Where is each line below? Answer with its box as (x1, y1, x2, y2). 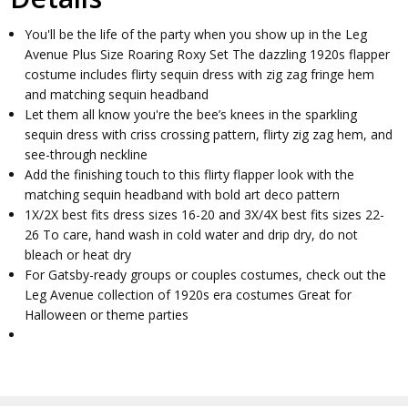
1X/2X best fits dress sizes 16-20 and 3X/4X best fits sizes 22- (25, 206, 385, 224)
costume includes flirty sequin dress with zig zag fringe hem (25, 66, 375, 84)
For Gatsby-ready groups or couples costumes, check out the (25, 266, 387, 284)
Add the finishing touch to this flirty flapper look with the (25, 166, 355, 184)
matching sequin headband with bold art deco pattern (25, 186, 341, 204)
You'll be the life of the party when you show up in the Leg (25, 25, 368, 44)
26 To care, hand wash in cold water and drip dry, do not (25, 226, 359, 244)
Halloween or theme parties (25, 306, 189, 324)
